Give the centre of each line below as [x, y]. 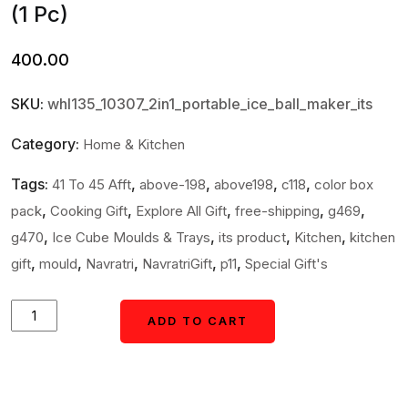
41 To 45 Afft [92, 184]
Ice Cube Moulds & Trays [131, 237]
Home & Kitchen [134, 144]
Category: [47, 144]
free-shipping [277, 211]
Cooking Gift [89, 211]
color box [344, 184]
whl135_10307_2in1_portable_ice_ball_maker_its [210, 104]
